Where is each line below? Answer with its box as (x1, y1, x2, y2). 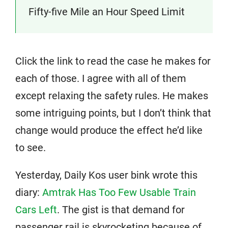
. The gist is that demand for (57, 204, 185, 216)
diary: (15, 186, 42, 198)
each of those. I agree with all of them (15, 72, 186, 84)
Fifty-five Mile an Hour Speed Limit (28, 6, 185, 18)
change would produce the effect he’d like (15, 124, 203, 136)
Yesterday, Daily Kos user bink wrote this (15, 169, 197, 181)
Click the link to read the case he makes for (15, 55, 211, 67)
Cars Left (15, 204, 57, 216)
